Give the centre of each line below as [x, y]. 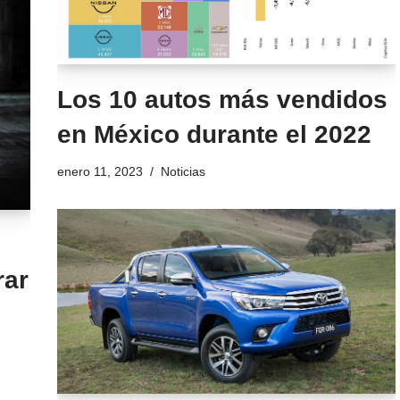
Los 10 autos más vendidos [222, 100]
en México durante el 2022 [214, 135]
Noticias [183, 172]
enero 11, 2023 [100, 172]
